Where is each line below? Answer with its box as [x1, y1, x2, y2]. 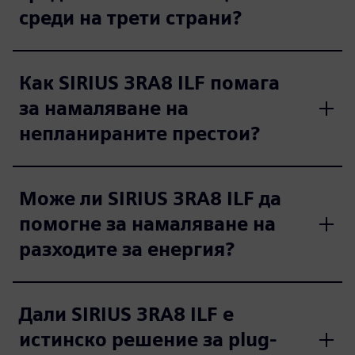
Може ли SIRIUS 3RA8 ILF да [19, 186, 281, 210]
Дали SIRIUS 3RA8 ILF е [19, 302, 234, 326]
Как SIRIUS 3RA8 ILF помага [19, 71, 280, 94]
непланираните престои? [19, 121, 260, 145]
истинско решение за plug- [19, 327, 277, 351]
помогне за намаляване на [19, 212, 276, 235]
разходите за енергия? [19, 237, 235, 261]
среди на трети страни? [19, 6, 242, 29]
